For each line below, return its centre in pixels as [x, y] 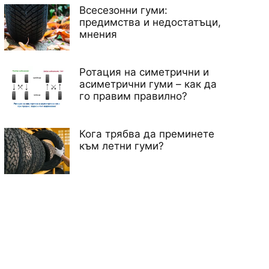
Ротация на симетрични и [144, 72]
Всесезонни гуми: [124, 11]
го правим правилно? [134, 96]
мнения [98, 35]
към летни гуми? [122, 146]
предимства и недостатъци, [150, 23]
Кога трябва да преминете [147, 134]
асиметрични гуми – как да [148, 84]
